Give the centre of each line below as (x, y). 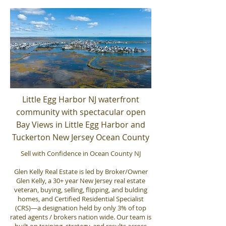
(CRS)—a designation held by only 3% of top (81, 208)
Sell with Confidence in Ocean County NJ (81, 153)
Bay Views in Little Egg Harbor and (81, 125)
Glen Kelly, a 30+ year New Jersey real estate (81, 181)
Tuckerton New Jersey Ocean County (81, 137)
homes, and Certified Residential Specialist (81, 199)
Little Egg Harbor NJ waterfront (81, 99)
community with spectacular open (81, 112)
